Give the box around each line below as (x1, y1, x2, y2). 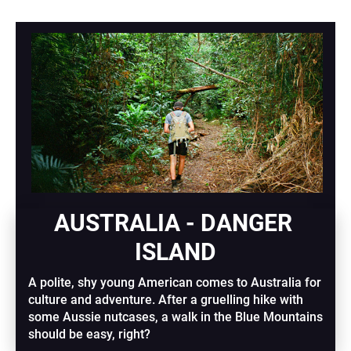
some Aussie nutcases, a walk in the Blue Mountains (28, 309, 324, 325)
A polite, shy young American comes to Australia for (28, 275, 322, 291)
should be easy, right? (28, 327, 151, 342)
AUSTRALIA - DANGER (53, 209, 292, 237)
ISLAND (135, 238, 216, 266)
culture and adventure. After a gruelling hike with (28, 292, 304, 308)
